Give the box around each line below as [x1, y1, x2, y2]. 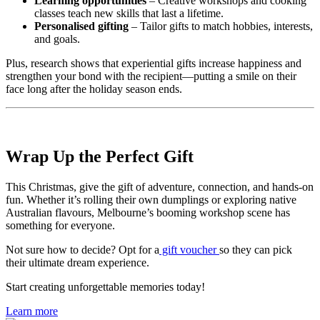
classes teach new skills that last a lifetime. [34, 7, 224, 20]
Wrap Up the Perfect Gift [6, 147, 194, 166]
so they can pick [219, 244, 292, 256]
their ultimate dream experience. [6, 256, 149, 269]
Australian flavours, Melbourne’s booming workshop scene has [6, 206, 290, 219]
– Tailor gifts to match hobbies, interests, [129, 20, 313, 33]
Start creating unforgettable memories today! [6, 281, 205, 294]
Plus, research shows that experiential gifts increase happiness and [6, 57, 301, 70]
